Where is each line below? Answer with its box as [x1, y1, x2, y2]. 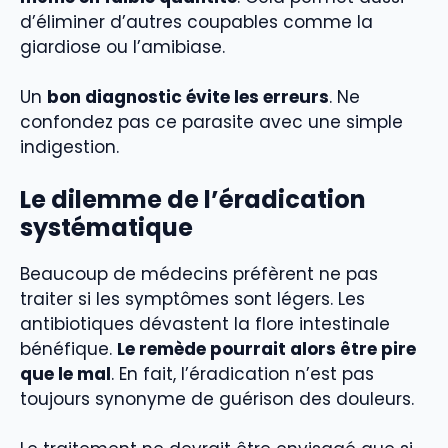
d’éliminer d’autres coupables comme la [20, 9, 373, 34]
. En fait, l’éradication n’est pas [111, 361, 374, 386]
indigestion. [20, 135, 119, 160]
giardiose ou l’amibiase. [20, 34, 225, 59]
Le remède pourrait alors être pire [117, 336, 416, 361]
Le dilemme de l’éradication [20, 182, 366, 216]
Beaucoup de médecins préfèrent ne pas [20, 261, 378, 286]
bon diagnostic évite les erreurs [47, 85, 329, 110]
